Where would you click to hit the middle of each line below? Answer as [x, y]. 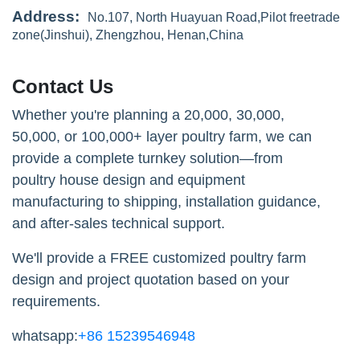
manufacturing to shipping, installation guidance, [166, 201]
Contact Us [63, 86]
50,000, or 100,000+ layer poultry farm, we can [162, 136]
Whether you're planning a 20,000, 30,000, [148, 115]
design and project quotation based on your [151, 279]
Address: [46, 16]
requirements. [56, 301]
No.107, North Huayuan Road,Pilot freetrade [214, 17]
